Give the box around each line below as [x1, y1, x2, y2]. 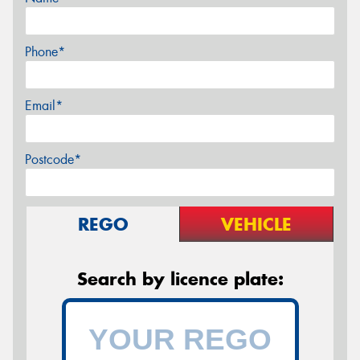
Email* [25, 96, 63, 114]
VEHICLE [221, 212, 292, 235]
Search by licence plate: [76, 267, 284, 290]
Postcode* [25, 150, 81, 168]
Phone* [25, 43, 65, 60]
